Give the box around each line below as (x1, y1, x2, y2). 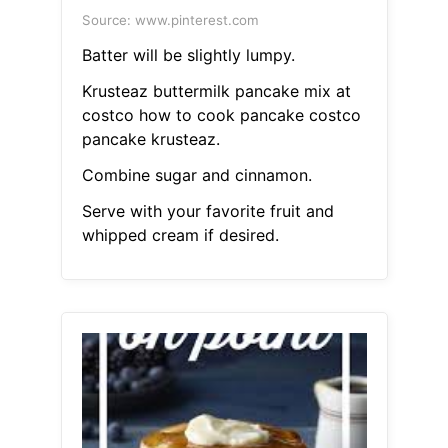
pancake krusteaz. (81, 129, 220, 150)
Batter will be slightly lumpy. (81, 45, 295, 66)
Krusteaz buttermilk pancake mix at (81, 81, 351, 102)
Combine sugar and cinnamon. (81, 165, 312, 186)
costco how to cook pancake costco (81, 105, 361, 126)
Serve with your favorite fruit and (81, 201, 334, 222)
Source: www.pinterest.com (81, 12, 259, 29)
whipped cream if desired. (81, 225, 279, 246)
